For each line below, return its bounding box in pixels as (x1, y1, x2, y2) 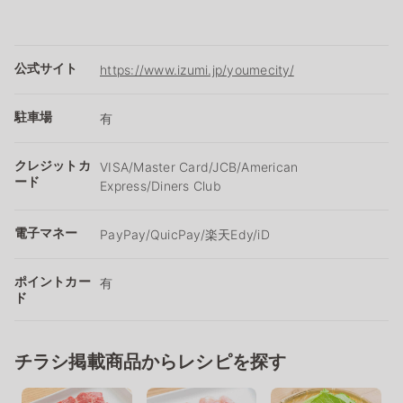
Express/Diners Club (100, 177, 221, 193)
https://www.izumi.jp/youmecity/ (100, 61, 294, 77)
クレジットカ (14, 157, 91, 173)
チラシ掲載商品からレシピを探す (14, 350, 287, 372)
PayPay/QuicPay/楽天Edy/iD (100, 226, 270, 242)
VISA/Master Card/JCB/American (100, 158, 299, 175)
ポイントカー (14, 273, 91, 289)
